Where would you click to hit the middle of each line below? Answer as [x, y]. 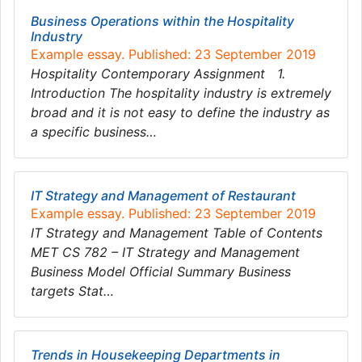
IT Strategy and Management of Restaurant [163, 196]
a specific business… [94, 132]
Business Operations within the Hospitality [162, 21]
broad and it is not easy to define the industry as [180, 112]
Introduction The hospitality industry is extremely [181, 93]
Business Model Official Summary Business [161, 271]
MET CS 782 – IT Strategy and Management [165, 252]
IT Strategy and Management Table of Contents [177, 233]
